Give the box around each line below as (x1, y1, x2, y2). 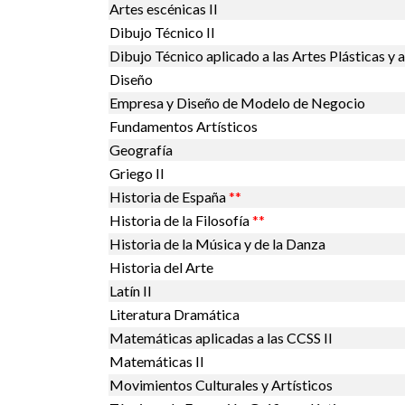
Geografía (109, 140, 173, 158)
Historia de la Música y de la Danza (109, 234, 325, 252)
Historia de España (109, 187, 226, 205)
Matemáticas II (109, 352, 204, 370)
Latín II (109, 281, 152, 299)
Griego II (109, 164, 165, 182)
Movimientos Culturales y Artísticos (109, 375, 333, 393)
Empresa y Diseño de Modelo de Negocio (109, 93, 365, 111)
